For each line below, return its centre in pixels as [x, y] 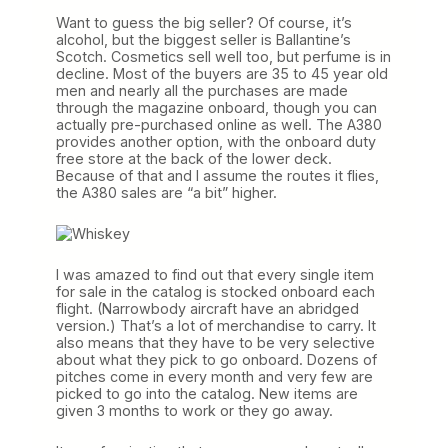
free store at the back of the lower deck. [194, 158]
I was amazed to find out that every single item [215, 274]
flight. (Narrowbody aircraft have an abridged [207, 308]
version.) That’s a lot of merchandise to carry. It [216, 325]
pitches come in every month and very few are [214, 376]
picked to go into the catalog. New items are [207, 393]
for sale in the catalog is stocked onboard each [215, 291]
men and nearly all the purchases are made [202, 90]
